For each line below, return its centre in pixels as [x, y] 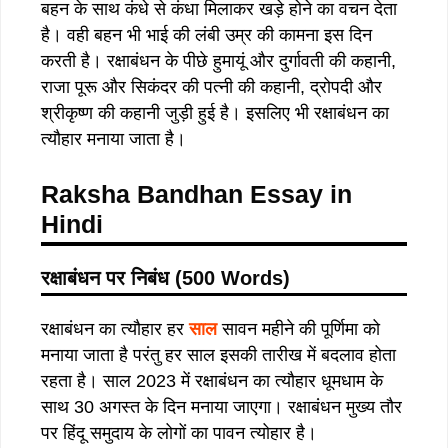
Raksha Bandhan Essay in [196, 193]
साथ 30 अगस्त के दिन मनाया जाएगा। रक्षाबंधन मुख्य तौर [221, 406]
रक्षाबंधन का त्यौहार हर [115, 328]
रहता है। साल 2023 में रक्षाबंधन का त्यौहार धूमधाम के [212, 380]
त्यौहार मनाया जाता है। [113, 138]
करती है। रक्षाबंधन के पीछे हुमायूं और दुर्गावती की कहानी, [218, 60]
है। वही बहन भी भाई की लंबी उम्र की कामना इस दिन [206, 34]
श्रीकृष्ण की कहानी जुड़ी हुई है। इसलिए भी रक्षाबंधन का [215, 112]
